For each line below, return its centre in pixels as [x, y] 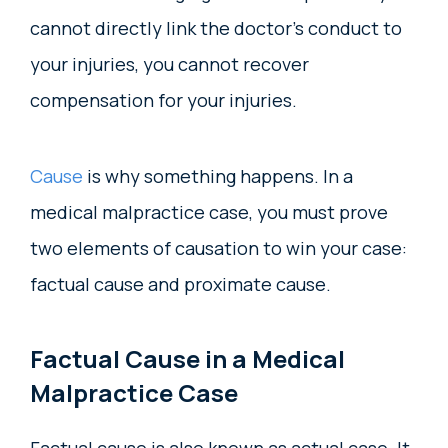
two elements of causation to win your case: [218, 248]
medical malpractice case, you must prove [209, 212]
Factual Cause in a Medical [187, 359]
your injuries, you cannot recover [169, 64]
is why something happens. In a [218, 176]
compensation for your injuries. [163, 100]
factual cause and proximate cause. [180, 284]
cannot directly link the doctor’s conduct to [216, 28]
